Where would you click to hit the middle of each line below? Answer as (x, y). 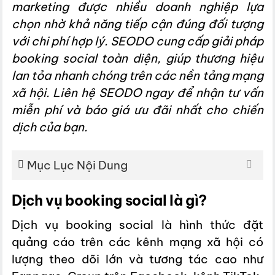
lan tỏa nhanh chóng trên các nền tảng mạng (137, 75)
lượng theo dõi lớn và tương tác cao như (137, 259)
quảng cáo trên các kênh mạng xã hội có (137, 242)
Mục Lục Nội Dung (78, 165)
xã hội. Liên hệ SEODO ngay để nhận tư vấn (137, 92)
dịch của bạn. (50, 127)
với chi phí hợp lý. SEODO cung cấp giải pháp (137, 41)
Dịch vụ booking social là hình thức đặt (137, 224)
